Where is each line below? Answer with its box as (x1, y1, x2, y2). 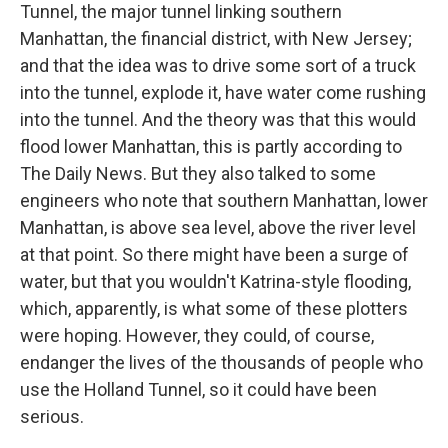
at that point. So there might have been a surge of (20, 244, 409, 265)
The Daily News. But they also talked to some (20, 163, 376, 184)
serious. (20, 406, 84, 427)
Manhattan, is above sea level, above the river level (20, 217, 416, 238)
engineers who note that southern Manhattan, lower (20, 190, 428, 211)
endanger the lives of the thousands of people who (20, 352, 423, 373)
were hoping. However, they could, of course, (20, 325, 374, 346)
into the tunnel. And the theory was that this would (20, 109, 416, 130)
